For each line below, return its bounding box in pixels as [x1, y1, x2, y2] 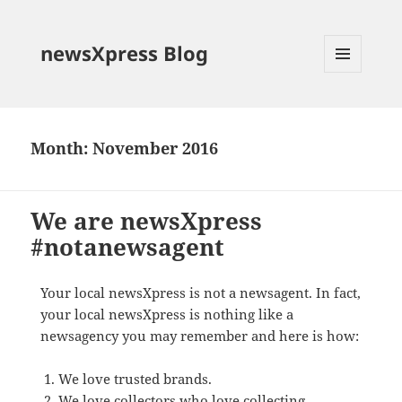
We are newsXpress [31, 204, 263, 237]
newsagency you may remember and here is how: [39, 326, 359, 345]
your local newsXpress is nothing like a [39, 304, 293, 323]
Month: [31, 137, 93, 160]
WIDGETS [325, 101, 376, 118]
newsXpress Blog [39, 39, 208, 66]
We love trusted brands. [57, 369, 212, 388]
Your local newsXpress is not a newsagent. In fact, [39, 283, 361, 301]
